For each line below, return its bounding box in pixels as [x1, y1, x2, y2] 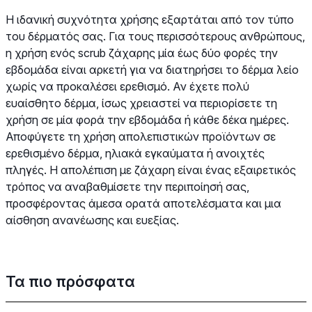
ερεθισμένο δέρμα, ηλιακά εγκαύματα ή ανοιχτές [6, 146, 265, 160]
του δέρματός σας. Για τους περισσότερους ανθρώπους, [6, 29, 305, 43]
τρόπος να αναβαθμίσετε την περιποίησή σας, [6, 179, 249, 194]
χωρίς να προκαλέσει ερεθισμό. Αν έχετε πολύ [6, 79, 249, 93]
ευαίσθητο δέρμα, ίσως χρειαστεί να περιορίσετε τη [6, 95, 277, 110]
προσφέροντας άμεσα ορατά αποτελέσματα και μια [6, 196, 281, 210]
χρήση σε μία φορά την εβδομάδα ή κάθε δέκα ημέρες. [6, 112, 289, 127]
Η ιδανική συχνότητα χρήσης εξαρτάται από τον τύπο [6, 12, 294, 26]
